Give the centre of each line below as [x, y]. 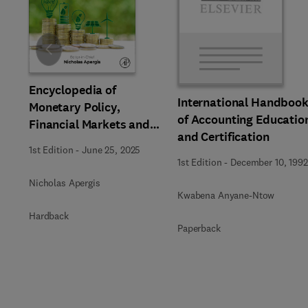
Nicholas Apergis [65, 183]
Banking [52, 141]
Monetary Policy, [75, 107]
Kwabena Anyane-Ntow [226, 195]
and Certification [223, 137]
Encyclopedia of [73, 90]
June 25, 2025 [111, 150]
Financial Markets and [90, 124]
